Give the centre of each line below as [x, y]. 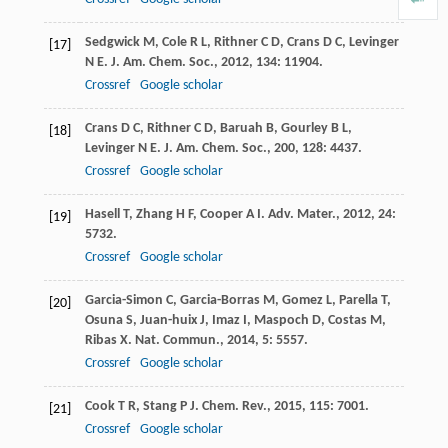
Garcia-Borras [219, 300]
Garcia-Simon [123, 300]
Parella [358, 300]
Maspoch [281, 320]
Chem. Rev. [234, 406]
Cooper [221, 214]
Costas [347, 320]
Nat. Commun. [177, 340]
